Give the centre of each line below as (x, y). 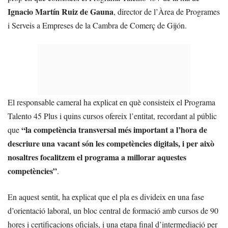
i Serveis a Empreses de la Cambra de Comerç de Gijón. (98, 25)
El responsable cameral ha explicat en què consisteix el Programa (111, 102)
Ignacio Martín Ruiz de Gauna (61, 11)
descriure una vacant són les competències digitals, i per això (111, 143)
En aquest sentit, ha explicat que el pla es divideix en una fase (106, 196)
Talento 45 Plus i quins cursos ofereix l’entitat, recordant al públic (112, 116)
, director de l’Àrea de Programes (167, 11)
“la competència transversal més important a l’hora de (114, 129)
